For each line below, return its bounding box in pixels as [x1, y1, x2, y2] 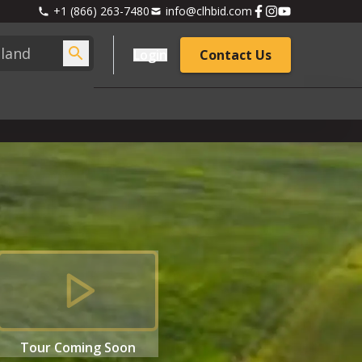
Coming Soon [53, 339, 136, 356]
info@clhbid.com [166, 2, 252, 19]
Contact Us [200, 46, 271, 64]
